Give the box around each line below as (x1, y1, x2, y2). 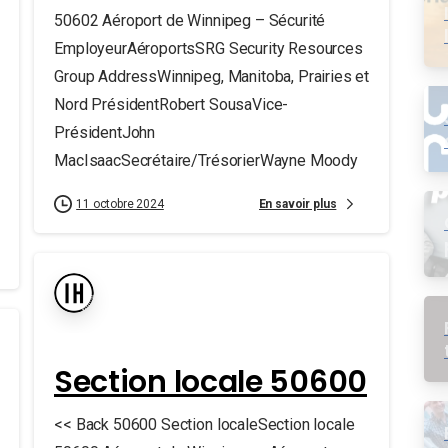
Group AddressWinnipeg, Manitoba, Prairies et (53, 67, 369, 86)
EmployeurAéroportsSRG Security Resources (53, 39, 363, 58)
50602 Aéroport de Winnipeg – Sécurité (53, 11, 326, 30)
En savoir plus (259, 196, 338, 211)
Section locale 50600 (53, 361, 367, 403)
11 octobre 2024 (75, 197, 164, 211)
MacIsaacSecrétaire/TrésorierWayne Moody (53, 151, 358, 170)
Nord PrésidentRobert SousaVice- (53, 95, 289, 114)
